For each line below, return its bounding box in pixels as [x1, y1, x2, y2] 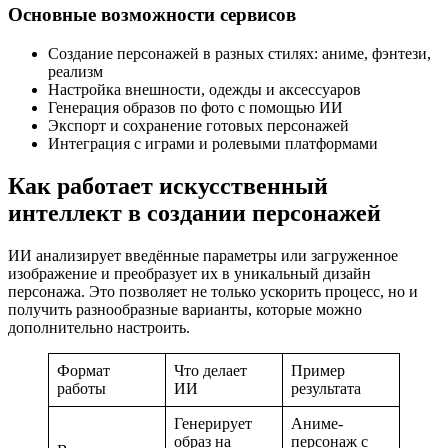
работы [57, 379, 106, 397]
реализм [48, 63, 103, 81]
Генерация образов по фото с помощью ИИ [48, 99, 343, 117]
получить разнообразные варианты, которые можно [8, 300, 362, 318]
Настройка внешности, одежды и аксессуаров [48, 81, 361, 99]
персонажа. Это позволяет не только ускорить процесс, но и [8, 282, 418, 300]
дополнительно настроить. [8, 318, 190, 336]
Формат [57, 361, 110, 379]
